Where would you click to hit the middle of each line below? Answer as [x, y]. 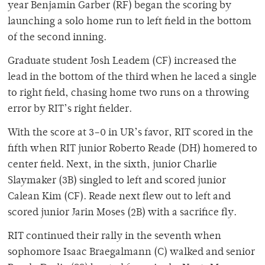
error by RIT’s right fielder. [70, 110]
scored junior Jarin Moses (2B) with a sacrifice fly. [122, 213]
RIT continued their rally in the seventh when [114, 237]
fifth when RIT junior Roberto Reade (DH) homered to [132, 149]
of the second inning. [57, 38]
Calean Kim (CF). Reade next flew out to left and [119, 197]
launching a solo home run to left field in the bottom [130, 22]
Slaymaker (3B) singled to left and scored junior [117, 181]
